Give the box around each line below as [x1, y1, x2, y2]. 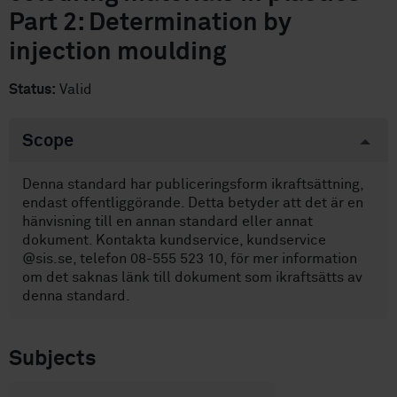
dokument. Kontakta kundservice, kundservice [22, 233, 326, 247]
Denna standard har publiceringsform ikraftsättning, [22, 177, 364, 191]
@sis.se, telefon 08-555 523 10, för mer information [22, 252, 357, 266]
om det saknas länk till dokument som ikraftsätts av [22, 270, 362, 284]
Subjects [9, 348, 97, 370]
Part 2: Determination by [9, 11, 292, 35]
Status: [9, 82, 56, 97]
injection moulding [9, 40, 226, 65]
